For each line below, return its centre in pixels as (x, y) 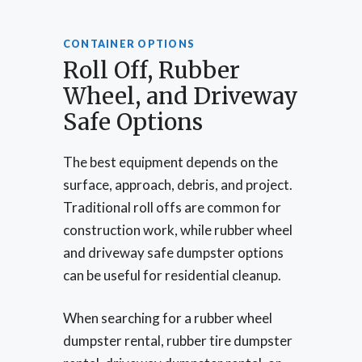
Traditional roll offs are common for (172, 207)
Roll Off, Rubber (152, 70)
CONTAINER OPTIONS (129, 44)
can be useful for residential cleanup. (172, 275)
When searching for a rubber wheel (168, 318)
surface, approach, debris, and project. (178, 184)
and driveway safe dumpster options (173, 252)
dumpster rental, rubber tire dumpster (178, 341)
